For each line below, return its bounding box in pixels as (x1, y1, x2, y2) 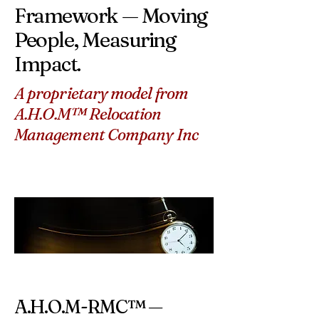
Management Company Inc (14, 124, 198, 145)
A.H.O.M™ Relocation (14, 103, 162, 124)
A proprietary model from (14, 83, 188, 103)
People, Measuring (14, 26, 177, 52)
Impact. (14, 51, 80, 76)
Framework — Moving (14, 2, 208, 28)
